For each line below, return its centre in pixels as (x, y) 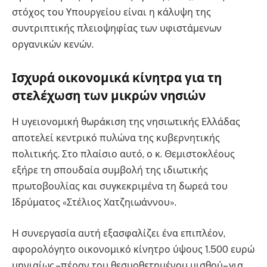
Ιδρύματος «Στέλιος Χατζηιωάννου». (94, 203)
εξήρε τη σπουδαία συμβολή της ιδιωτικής (110, 170)
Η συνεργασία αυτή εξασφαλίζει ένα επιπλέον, (119, 233)
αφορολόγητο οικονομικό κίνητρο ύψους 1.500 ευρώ (133, 249)
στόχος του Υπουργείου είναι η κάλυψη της (111, 13)
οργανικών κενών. (53, 45)
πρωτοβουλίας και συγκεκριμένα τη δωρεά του (120, 187)
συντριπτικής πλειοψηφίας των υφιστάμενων (117, 29)
